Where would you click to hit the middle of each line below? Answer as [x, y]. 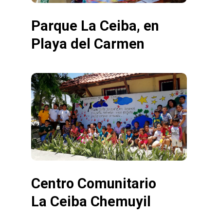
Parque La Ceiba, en [95, 26]
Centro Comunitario [94, 183]
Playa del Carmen [88, 44]
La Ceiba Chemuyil [91, 201]
